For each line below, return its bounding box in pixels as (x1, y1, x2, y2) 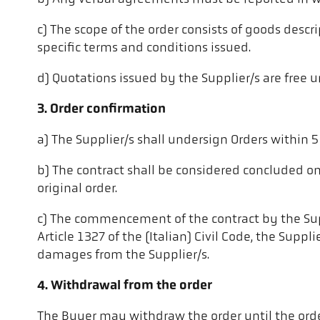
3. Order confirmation (37, 103, 166, 117)
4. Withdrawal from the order (37, 279, 212, 294)
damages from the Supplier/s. (37, 249, 209, 263)
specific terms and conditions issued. (37, 41, 251, 56)
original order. (37, 182, 117, 196)
